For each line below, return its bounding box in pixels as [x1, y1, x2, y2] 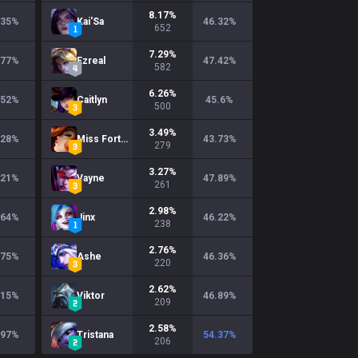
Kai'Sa [77, 16, 104, 27]
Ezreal [77, 55, 105, 66]
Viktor [77, 290, 105, 301]
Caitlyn [77, 94, 107, 105]
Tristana [77, 329, 113, 340]
